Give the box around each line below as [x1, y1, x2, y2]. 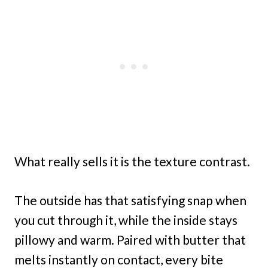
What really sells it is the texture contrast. [14, 154, 250, 169]
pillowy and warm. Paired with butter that [14, 232, 246, 248]
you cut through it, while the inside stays [14, 212, 237, 228]
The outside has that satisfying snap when [14, 193, 246, 208]
